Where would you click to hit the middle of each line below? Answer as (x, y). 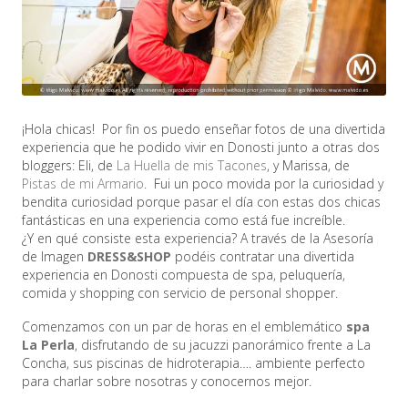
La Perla (48, 345)
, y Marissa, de (308, 166)
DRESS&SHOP (129, 257)
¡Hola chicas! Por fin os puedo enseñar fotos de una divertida (204, 129)
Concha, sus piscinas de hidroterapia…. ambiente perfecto (194, 363)
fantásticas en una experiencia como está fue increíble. (184, 220)
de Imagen (55, 257)
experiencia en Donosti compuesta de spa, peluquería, (184, 275)
